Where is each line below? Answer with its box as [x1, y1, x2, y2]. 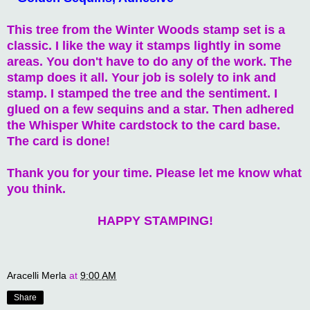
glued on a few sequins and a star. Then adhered [7, 102, 294, 116]
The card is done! [7, 134, 110, 148]
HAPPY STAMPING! [97, 213, 213, 228]
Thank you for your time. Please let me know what [7, 165, 302, 180]
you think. [7, 181, 66, 196]
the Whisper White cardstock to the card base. [7, 118, 280, 132]
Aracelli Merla [7, 269, 66, 281]
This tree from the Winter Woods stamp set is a [7, 22, 285, 37]
